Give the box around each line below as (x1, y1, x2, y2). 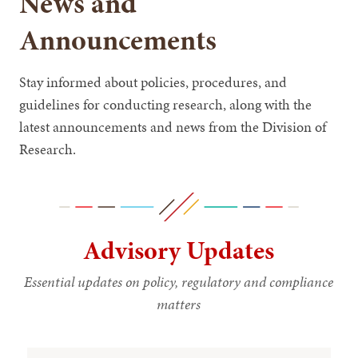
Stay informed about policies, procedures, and (19, 71, 288, 92)
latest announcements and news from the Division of (19, 116, 327, 137)
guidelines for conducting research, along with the (19, 93, 312, 114)
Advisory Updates (83, 232, 275, 268)
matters (157, 293, 201, 314)
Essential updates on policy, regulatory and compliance (24, 271, 334, 292)
